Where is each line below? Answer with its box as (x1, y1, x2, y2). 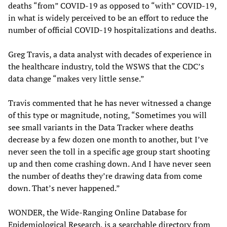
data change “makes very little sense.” (8, 72, 144, 84)
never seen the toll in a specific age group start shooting (8, 145, 210, 157)
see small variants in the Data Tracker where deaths (8, 121, 194, 133)
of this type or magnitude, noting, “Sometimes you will (8, 109, 207, 121)
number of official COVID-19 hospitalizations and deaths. (8, 24, 216, 35)
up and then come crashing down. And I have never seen (8, 158, 211, 169)
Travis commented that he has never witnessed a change (8, 97, 211, 108)
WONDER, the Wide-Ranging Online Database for (8, 206, 187, 218)
